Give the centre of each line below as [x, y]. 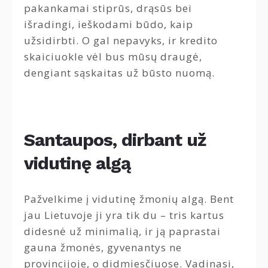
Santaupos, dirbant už [115, 139]
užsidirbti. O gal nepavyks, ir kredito [121, 41]
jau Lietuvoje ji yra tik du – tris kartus [124, 215]
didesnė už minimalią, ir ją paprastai [122, 232]
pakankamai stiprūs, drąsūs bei [108, 8]
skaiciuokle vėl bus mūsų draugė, [113, 57]
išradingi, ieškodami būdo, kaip [109, 25]
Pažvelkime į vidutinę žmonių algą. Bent [129, 199]
